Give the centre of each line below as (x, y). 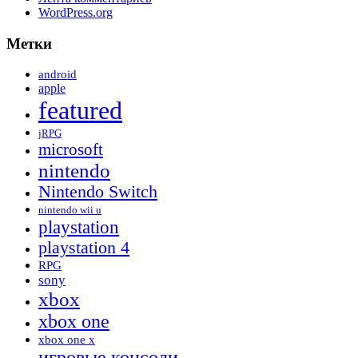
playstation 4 (84, 248)
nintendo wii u (70, 210)
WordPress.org (76, 12)
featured (80, 111)
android (58, 75)
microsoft (71, 150)
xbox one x (67, 340)
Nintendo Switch (98, 192)
